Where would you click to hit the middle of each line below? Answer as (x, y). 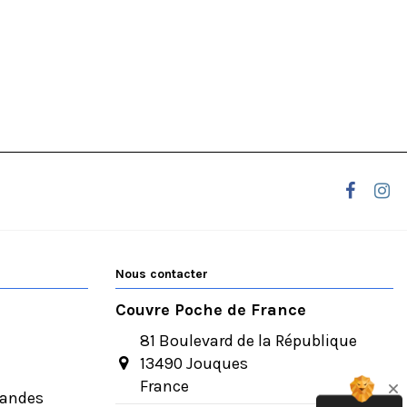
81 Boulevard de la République (249, 341)
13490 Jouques (194, 364)
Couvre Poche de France (211, 310)
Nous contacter (162, 274)
